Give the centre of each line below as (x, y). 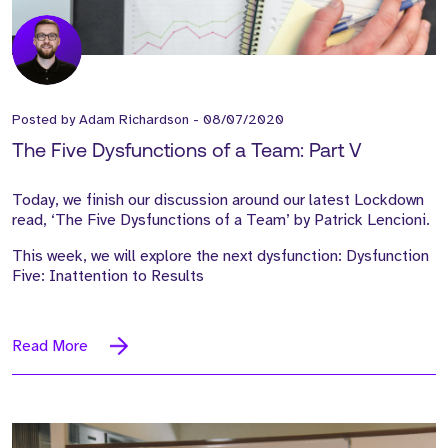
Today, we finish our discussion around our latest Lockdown (218, 199)
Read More (50, 345)
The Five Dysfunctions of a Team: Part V (187, 151)
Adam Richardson (134, 119)
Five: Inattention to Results (108, 275)
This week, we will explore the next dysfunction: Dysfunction (220, 255)
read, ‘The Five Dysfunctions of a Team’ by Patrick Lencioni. (221, 219)
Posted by (45, 119)
